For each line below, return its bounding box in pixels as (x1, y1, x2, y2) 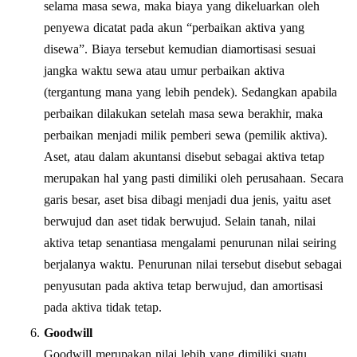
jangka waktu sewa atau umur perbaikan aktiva (44, 63, 284, 77)
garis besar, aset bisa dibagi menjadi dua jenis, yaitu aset (44, 192, 331, 206)
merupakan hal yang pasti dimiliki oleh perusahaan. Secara (44, 171, 343, 185)
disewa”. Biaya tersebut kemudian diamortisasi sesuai (44, 41, 316, 56)
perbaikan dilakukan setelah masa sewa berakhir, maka (44, 106, 323, 120)
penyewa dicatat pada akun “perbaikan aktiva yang (44, 20, 304, 34)
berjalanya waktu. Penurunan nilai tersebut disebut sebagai (44, 257, 342, 271)
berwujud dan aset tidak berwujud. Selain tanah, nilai (44, 214, 316, 228)
